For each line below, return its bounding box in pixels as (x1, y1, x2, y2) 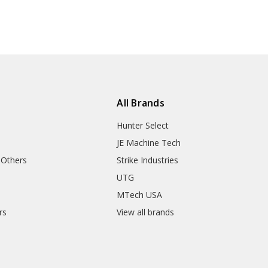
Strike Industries (117, 154, 179, 166)
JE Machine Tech (117, 136, 181, 148)
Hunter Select (117, 119, 169, 131)
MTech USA (117, 188, 163, 200)
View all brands (117, 206, 175, 218)
